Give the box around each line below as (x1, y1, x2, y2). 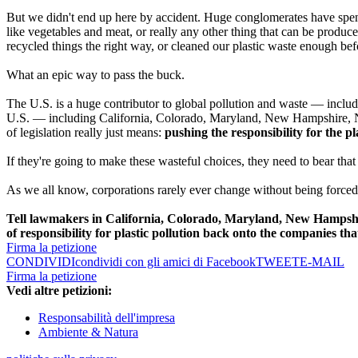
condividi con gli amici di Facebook (75, 255, 256, 269)
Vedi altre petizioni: (6, 284, 112, 298)
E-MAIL (300, 255, 344, 269)
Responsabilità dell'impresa (38, 311, 175, 325)
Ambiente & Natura (38, 325, 138, 340)
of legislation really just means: (6, 125, 165, 140)
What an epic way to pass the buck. (6, 68, 185, 82)
